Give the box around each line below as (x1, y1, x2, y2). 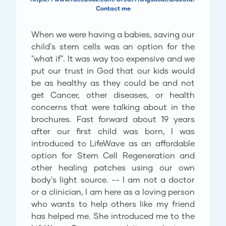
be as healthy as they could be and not (31, 78, 195, 87)
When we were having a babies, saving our (31, 29, 195, 39)
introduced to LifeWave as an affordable (31, 138, 195, 148)
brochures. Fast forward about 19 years (31, 114, 195, 124)
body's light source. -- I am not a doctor (31, 175, 195, 184)
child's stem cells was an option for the (31, 41, 195, 51)
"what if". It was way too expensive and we (31, 53, 195, 63)
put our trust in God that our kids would (31, 66, 195, 75)
